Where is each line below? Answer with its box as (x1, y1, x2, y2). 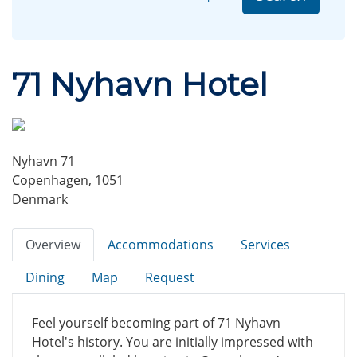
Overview (25, 236, 80, 254)
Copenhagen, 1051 (12, 171, 124, 190)
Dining (25, 269, 65, 287)
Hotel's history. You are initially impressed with (32, 333, 313, 351)
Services (241, 236, 290, 254)
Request (145, 269, 194, 287)
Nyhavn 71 (12, 152, 75, 171)
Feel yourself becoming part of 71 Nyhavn (32, 314, 280, 332)
